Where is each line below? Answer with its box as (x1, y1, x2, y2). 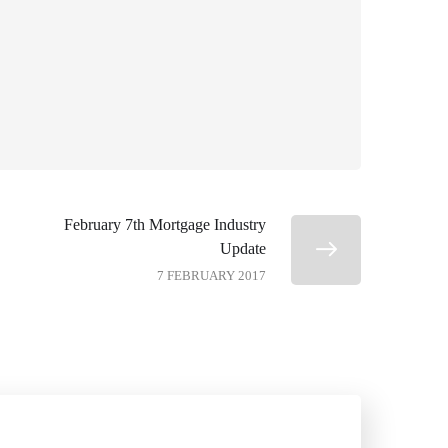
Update (220, 239, 266, 257)
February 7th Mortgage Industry (64, 215, 266, 233)
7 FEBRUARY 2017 (157, 267, 266, 283)
